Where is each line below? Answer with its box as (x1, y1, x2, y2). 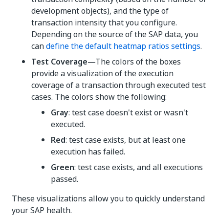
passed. (51, 173, 78, 185)
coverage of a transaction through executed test (31, 79, 206, 91)
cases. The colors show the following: (31, 91, 167, 103)
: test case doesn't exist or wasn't (68, 107, 188, 118)
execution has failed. (51, 146, 125, 157)
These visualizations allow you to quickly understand (12, 193, 205, 204)
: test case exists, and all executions (74, 161, 203, 173)
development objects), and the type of (31, 5, 169, 17)
